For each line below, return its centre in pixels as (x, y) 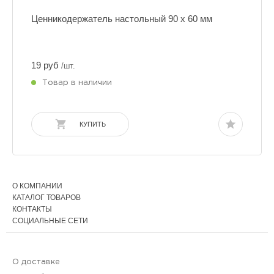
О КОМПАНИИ (37, 186)
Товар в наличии (77, 83)
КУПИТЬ (92, 124)
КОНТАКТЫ (32, 209)
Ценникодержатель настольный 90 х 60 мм (122, 19)
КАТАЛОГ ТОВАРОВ (46, 198)
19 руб (45, 65)
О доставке (36, 262)
